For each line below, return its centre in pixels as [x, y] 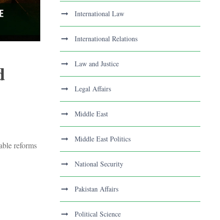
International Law [99, 14]
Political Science [98, 214]
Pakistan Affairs [96, 189]
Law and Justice [97, 64]
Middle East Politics [103, 139]
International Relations [106, 39]
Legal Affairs [93, 89]
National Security [99, 164]
